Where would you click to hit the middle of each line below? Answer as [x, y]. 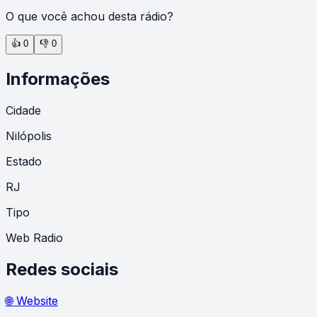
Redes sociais [62, 269]
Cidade [23, 110]
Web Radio [34, 237]
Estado [24, 161]
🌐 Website [32, 300]
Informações [58, 79]
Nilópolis [29, 136]
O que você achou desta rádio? [90, 16]
